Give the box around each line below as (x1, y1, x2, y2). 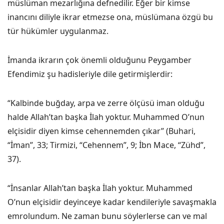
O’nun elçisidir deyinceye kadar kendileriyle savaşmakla (7, 196, 216, 207)
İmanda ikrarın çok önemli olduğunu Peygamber (7, 54, 191, 65)
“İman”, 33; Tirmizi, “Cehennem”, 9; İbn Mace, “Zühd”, (7, 139, 205, 150)
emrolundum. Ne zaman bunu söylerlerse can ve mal (7, 210, 207, 221)
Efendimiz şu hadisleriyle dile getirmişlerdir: (7, 68, 172, 79)
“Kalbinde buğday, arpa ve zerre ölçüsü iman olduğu (7, 97, 204, 108)
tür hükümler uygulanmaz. (7, 25, 108, 36)
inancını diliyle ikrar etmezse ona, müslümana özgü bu (7, 11, 213, 22)
